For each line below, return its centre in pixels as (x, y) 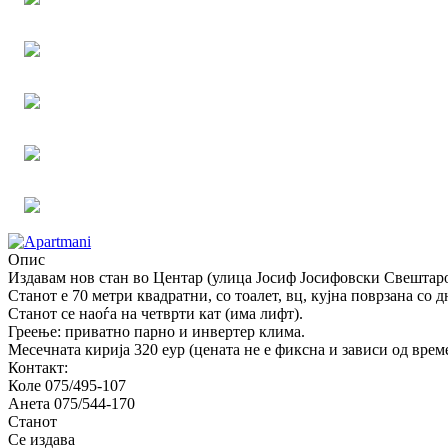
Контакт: (38, 368)
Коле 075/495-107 (67, 386)
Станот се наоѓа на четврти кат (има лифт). (155, 314)
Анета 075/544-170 (71, 404)
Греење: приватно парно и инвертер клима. (158, 332)
